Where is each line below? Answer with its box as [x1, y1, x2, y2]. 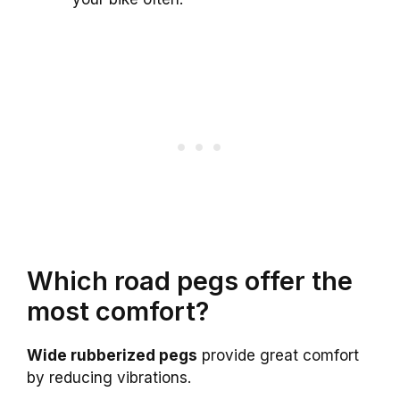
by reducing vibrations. [27, 368, 191, 387]
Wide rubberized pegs [27, 346, 197, 364]
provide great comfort [197, 346, 359, 364]
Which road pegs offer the [27, 264, 353, 296]
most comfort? [27, 295, 209, 327]
